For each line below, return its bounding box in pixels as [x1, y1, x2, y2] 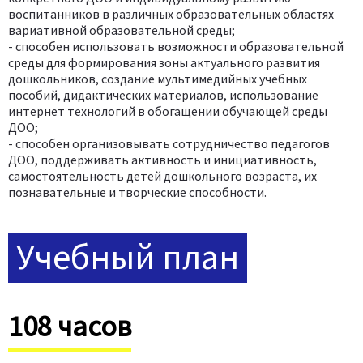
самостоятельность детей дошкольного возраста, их [8, 167, 317, 184]
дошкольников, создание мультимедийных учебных [8, 70, 307, 87]
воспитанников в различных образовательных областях [8, 5, 334, 22]
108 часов [8, 307, 131, 344]
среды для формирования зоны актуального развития [8, 53, 320, 70]
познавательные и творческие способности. [8, 183, 267, 200]
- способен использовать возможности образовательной [8, 37, 344, 54]
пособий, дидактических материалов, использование [8, 86, 318, 103]
